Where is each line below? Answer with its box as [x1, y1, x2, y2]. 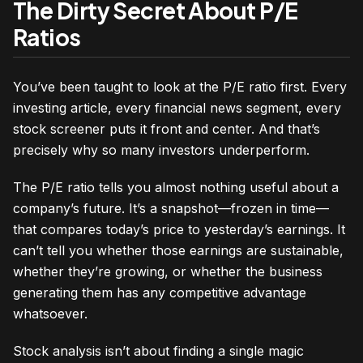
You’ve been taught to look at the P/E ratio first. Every [13, 78, 347, 95]
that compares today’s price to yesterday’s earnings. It [13, 220, 345, 237]
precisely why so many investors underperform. [13, 141, 310, 158]
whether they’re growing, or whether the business [13, 263, 322, 280]
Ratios [13, 23, 81, 51]
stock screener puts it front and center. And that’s [13, 120, 320, 137]
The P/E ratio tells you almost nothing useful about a [13, 178, 339, 195]
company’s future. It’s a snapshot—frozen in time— [13, 199, 329, 216]
